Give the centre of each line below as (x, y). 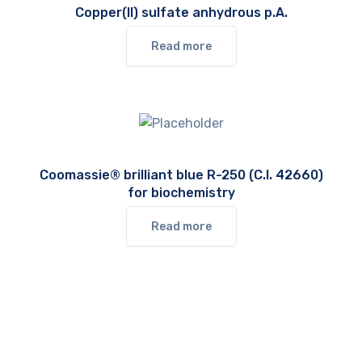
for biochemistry (181, 193)
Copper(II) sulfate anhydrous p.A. (181, 13)
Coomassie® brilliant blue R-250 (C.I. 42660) (181, 175)
